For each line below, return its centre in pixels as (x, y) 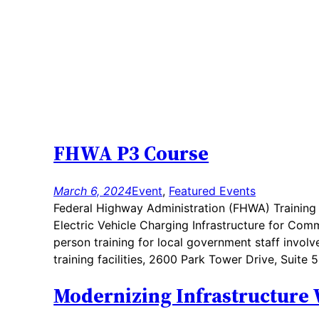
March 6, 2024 (93, 190)
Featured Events (213, 190)
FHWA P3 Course (131, 153)
